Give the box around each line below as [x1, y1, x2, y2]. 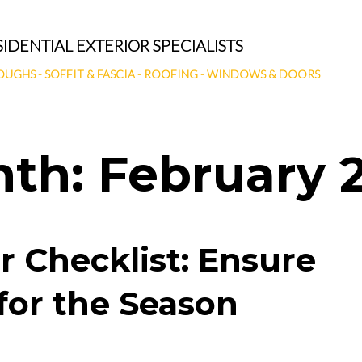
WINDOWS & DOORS [206, 67, 320, 81]
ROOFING [143, 67, 198, 81]
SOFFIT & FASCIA [44, 67, 135, 81]
